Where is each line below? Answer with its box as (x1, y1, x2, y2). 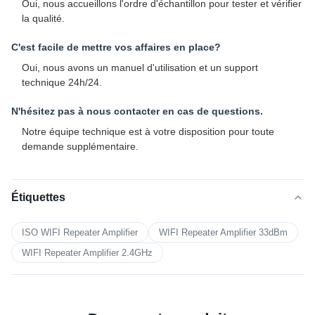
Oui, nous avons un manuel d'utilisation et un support (22, 61, 258, 73)
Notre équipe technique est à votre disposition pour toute (22, 125, 274, 137)
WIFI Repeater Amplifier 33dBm (159, 226, 288, 238)
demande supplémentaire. (22, 140, 139, 152)
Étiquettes (11, 191, 65, 203)
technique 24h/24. (22, 76, 102, 88)
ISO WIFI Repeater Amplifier (22, 226, 138, 238)
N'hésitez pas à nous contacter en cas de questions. (11, 105, 263, 117)
